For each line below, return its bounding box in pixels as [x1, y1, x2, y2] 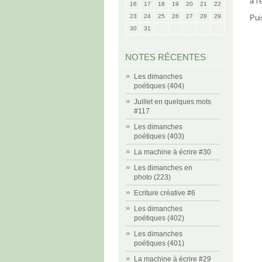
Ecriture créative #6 [134, 189, 195, 197]
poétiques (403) [134, 132, 184, 140]
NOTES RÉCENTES [125, 52, 206, 62]
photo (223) [134, 173, 171, 181]
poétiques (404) [134, 82, 184, 90]
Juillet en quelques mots [134, 98, 211, 106]
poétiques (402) [134, 214, 184, 222]
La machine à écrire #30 [134, 148, 211, 156]
